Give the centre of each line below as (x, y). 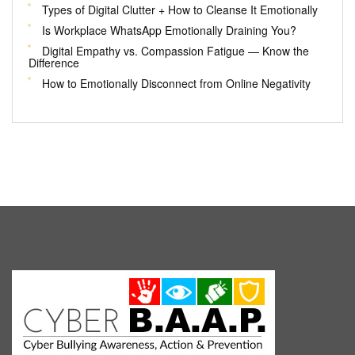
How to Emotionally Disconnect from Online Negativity (176, 84)
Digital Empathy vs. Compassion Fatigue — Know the (176, 51)
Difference (54, 63)
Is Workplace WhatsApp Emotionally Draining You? (169, 31)
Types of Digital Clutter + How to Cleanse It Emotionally (180, 10)
